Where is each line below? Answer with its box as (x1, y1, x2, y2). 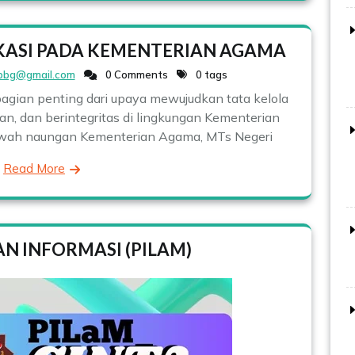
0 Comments (102, 68, 168, 81)
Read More (3, 161, 65, 176)
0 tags (193, 68, 227, 81)
